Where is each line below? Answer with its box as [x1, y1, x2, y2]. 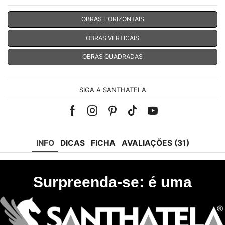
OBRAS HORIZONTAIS [81, 15, 144, 23]
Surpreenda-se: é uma [33, 173, 192, 190]
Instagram [92, 111, 138, 124]
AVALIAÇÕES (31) [121, 138, 189, 148]
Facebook [72, 111, 119, 124]
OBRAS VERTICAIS [86, 34, 139, 42]
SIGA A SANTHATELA [79, 85, 146, 94]
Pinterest [112, 111, 155, 124]
